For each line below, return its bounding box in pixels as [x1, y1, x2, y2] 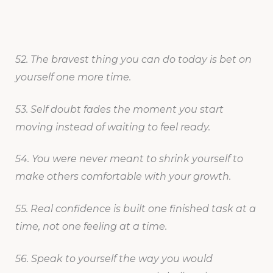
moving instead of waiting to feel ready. [15, 121, 210, 133]
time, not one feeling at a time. [15, 220, 167, 232]
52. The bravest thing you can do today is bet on [15, 53, 252, 65]
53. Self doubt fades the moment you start [15, 103, 224, 115]
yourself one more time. [15, 71, 131, 83]
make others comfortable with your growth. [15, 171, 231, 183]
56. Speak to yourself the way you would [15, 252, 213, 264]
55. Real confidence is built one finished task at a [15, 202, 256, 214]
